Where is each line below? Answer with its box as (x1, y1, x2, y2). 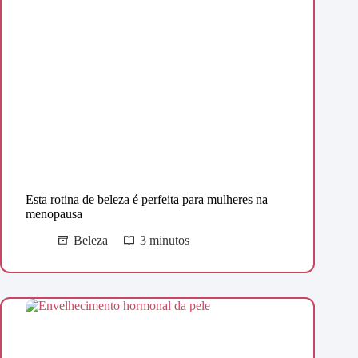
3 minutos (140, 233, 189, 248)
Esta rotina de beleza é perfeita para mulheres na (26, 193, 268, 207)
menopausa (26, 207, 82, 221)
